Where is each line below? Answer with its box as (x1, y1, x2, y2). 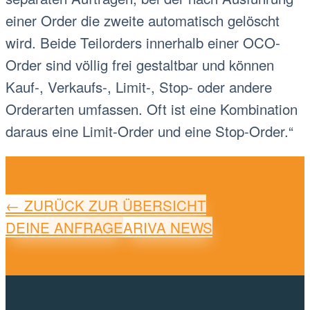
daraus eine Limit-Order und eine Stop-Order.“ (6, 120, 293, 141)
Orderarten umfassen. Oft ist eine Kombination (6, 98, 298, 119)
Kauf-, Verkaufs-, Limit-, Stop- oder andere (6, 76, 272, 97)
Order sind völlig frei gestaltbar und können (6, 54, 274, 75)
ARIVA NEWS (123, 216, 212, 237)
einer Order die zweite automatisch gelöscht (6, 10, 280, 30)
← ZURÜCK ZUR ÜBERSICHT (6, 194, 206, 215)
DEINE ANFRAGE (6, 216, 123, 237)
